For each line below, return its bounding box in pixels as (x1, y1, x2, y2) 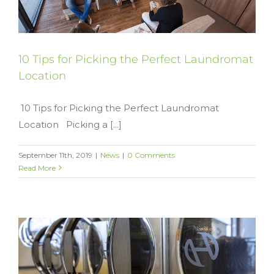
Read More (18, 163, 56, 172)
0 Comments (127, 150, 175, 160)
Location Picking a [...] (18, 118, 122, 130)
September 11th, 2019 (18, 150, 92, 160)
